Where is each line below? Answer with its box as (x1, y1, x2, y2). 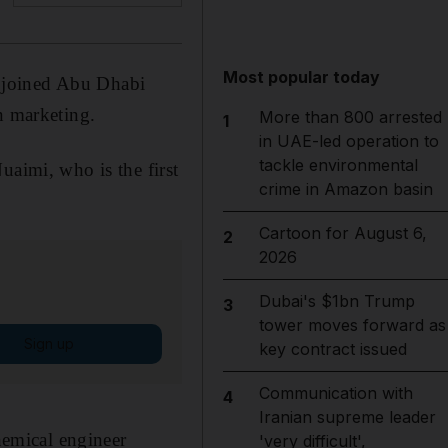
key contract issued (258, 339, 407, 359)
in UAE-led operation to (258, 131, 439, 151)
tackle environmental (258, 155, 418, 175)
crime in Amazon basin (258, 179, 433, 199)
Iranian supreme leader (258, 407, 436, 427)
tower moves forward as (258, 315, 446, 335)
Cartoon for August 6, (258, 223, 427, 243)
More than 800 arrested (258, 107, 442, 127)
